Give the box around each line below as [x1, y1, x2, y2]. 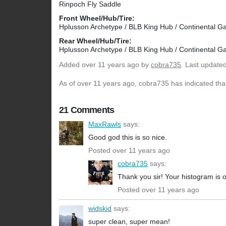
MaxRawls [88, 120, 121, 129]
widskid [88, 204, 111, 213]
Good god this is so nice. [88, 133, 167, 142]
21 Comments [59, 105, 115, 116]
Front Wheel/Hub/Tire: [59, 14, 135, 23]
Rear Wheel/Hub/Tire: [59, 37, 132, 45]
